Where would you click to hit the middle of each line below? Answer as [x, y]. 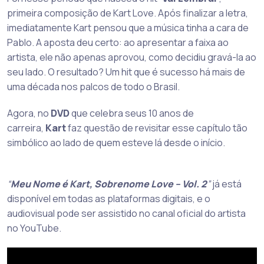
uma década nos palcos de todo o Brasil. [93, 86]
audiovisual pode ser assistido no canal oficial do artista [126, 213]
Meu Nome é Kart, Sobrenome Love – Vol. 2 [109, 184]
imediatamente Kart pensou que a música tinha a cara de [128, 27]
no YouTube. [34, 228]
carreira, [26, 128]
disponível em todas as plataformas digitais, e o [109, 198]
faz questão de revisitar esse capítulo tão [157, 128]
